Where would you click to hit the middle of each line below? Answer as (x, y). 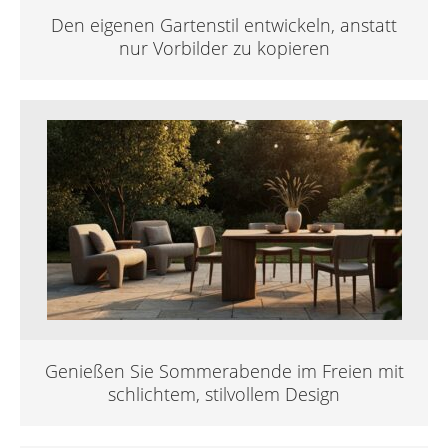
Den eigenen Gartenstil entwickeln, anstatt (224, 24)
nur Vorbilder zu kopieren (224, 47)
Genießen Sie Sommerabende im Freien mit (224, 370)
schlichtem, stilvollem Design (224, 393)
